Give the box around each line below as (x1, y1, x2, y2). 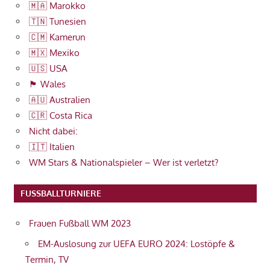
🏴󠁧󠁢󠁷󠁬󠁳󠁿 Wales (29, 78, 66, 90)
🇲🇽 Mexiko (29, 47, 80, 59)
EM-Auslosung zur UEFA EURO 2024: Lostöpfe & (38, 237, 235, 250)
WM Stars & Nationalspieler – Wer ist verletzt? (29, 157, 218, 169)
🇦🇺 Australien (29, 94, 90, 106)
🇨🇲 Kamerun (29, 31, 86, 43)
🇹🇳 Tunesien (29, 16, 86, 28)
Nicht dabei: (29, 125, 78, 137)
